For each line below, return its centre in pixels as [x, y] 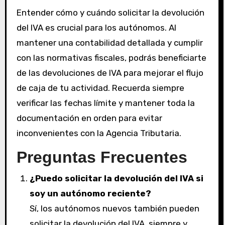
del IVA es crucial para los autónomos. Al [96, 27]
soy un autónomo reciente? [90, 193]
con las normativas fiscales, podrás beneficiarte [111, 58]
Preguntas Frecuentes [102, 157]
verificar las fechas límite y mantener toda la [105, 103]
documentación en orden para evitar [89, 118]
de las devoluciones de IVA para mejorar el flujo [110, 73]
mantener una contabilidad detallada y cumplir [109, 42]
